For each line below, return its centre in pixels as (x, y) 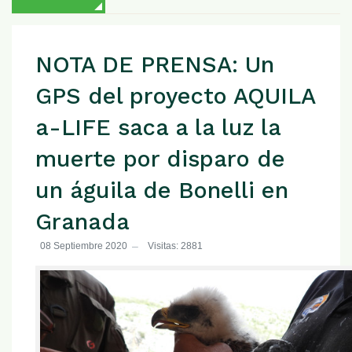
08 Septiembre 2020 (84, 246)
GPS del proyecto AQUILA (175, 96)
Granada (82, 222)
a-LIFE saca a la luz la (158, 128)
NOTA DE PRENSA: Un (155, 65)
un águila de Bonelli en (162, 191)
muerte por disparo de (160, 159)
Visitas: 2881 (175, 246)
